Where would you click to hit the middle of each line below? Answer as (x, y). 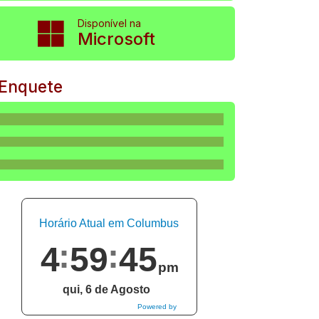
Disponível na (109, 23)
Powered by (157, 306)
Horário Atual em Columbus (109, 223)
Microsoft (116, 39)
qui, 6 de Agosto (106, 289)
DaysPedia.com (159, 313)
